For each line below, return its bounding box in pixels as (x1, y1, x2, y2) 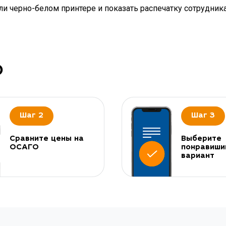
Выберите (181, 135, 221, 143)
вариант (181, 152, 214, 160)
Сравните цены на (10, 135, 84, 143)
